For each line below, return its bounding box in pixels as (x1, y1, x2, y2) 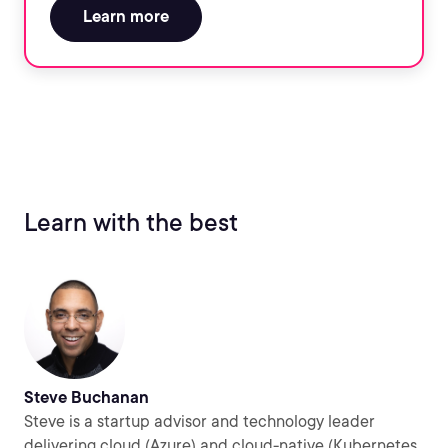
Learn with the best (24, 208, 238, 237)
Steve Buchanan (24, 388, 149, 407)
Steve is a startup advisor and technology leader (24, 412, 375, 431)
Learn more (83, 7, 169, 26)
